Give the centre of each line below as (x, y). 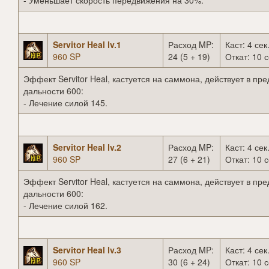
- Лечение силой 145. (65, 103)
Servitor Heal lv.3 (87, 250)
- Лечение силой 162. (65, 206)
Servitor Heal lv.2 (87, 147)
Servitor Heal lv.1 (87, 45)
